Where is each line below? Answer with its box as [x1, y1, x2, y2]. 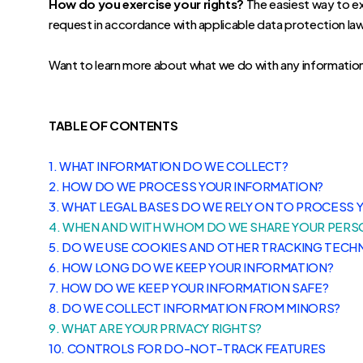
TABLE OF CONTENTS [49, 117, 178, 133]
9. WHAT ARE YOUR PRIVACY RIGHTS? [49, 320, 263, 335]
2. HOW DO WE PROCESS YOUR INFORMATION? [49, 178, 324, 194]
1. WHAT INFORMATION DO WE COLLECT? [49, 158, 288, 173]
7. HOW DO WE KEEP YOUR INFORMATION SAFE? [49, 280, 329, 295]
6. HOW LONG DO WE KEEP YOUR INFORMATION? [49, 259, 334, 275]
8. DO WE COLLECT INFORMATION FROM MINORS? [49, 300, 341, 315]
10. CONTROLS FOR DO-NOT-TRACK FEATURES [49, 340, 327, 356]
